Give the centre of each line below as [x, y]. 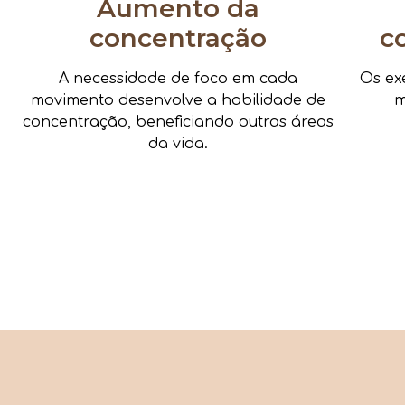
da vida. [178, 143]
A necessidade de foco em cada [178, 78]
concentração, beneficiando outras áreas [178, 122]
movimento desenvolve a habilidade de [178, 100]
